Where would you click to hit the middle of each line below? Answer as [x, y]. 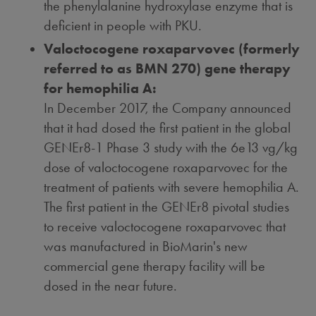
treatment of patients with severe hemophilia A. [172, 187]
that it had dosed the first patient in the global [168, 128]
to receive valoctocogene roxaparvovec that [165, 226]
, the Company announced [219, 108]
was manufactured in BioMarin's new [146, 246]
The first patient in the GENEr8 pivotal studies [167, 207]
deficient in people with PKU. [123, 25]
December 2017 [102, 108]
